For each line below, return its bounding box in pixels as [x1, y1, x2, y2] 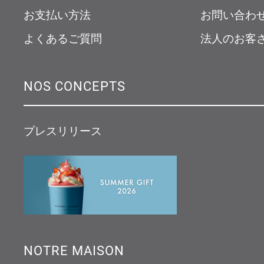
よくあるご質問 [24, 31, 102, 45]
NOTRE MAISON [24, 241, 124, 259]
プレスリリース [24, 123, 102, 138]
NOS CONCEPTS [24, 77, 126, 94]
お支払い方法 [24, 7, 91, 22]
